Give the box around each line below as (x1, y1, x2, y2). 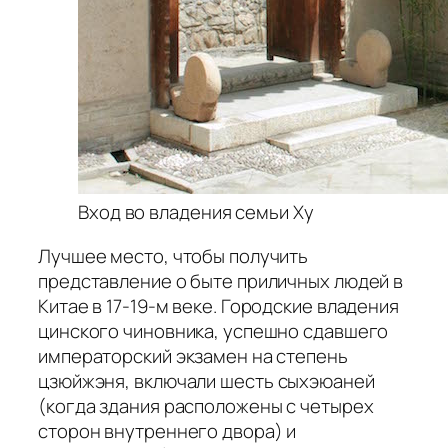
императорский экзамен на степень (38, 342, 348, 369)
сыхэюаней (277, 367, 375, 394)
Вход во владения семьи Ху (78, 199, 314, 226)
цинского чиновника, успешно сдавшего (38, 317, 389, 344)
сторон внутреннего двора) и (38, 417, 297, 444)
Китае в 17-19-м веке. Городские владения (38, 292, 399, 319)
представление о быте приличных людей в (38, 267, 404, 294)
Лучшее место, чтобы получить (38, 242, 309, 269)
